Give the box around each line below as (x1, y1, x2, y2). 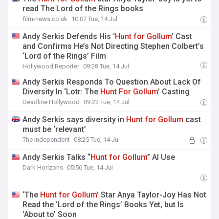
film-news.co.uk (22, 15, 68, 22)
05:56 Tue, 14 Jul (67, 164, 113, 171)
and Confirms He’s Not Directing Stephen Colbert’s (22, 42, 204, 51)
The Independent (22, 136, 70, 143)
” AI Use (147, 153, 175, 162)
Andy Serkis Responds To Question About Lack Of (22, 77, 201, 87)
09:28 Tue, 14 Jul (83, 63, 130, 70)
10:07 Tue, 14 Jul (71, 15, 118, 22)
